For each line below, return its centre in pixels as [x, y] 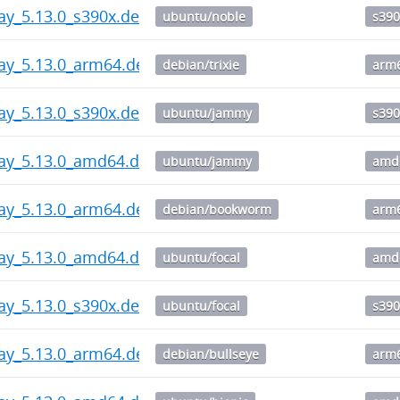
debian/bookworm [217, 209]
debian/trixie [201, 64]
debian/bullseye [211, 354]
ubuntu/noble [204, 16]
